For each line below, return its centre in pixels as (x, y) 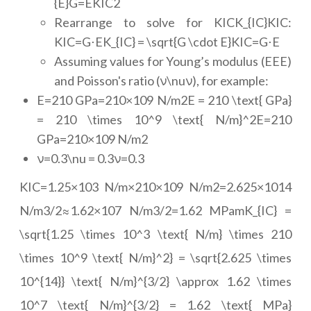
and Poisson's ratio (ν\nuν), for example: (161, 81)
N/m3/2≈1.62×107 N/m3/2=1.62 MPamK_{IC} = (155, 210)
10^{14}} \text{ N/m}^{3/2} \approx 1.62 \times (155, 281)
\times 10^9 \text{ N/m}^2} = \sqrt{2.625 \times (155, 258)
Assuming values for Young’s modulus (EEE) (173, 61)
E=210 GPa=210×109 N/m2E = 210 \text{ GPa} (164, 100)
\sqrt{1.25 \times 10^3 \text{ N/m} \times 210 (155, 234)
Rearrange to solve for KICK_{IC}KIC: (173, 22)
